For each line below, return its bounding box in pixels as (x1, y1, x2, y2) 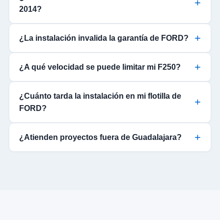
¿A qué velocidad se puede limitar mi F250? (19, 63, 181, 72)
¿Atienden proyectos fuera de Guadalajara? (19, 133, 182, 142)
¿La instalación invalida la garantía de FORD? (19, 34, 189, 43)
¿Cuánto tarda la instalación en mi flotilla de (19, 92, 181, 101)
